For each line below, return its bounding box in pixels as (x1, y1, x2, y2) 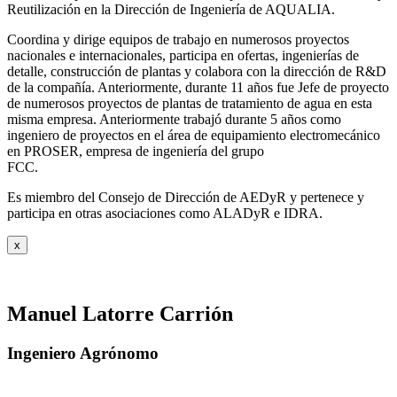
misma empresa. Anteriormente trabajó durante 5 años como (7, 111, 341, 127)
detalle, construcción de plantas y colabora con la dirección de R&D (7, 63, 386, 79)
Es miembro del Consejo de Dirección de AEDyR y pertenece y (7, 189, 364, 205)
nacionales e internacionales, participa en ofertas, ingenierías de (7, 47, 359, 63)
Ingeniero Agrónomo (7, 343, 159, 362)
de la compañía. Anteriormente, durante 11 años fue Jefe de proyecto (7, 79, 389, 95)
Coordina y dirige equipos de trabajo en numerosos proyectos (7, 31, 349, 47)
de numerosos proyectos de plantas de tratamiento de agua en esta (7, 95, 372, 111)
